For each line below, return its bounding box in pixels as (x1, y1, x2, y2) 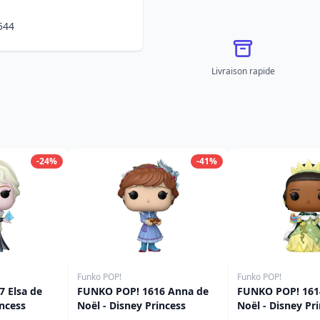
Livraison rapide (211, 65, 275, 77)
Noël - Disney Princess (77, 299, 186, 312)
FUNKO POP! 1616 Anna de (77, 284, 209, 298)
